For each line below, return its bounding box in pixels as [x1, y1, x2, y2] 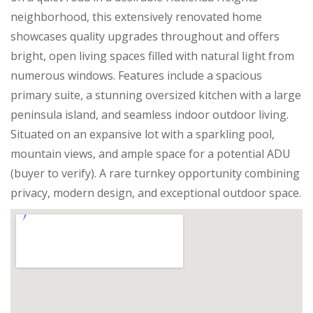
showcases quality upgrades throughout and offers [10, 29, 279, 45]
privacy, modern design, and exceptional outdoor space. [10, 185, 301, 201]
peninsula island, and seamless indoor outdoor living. [10, 107, 289, 123]
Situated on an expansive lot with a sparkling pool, [10, 126, 275, 143]
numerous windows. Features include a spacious [10, 68, 262, 84]
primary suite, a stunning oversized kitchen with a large [10, 87, 301, 103]
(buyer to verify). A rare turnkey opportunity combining [10, 166, 300, 182]
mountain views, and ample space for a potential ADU [10, 146, 291, 162]
